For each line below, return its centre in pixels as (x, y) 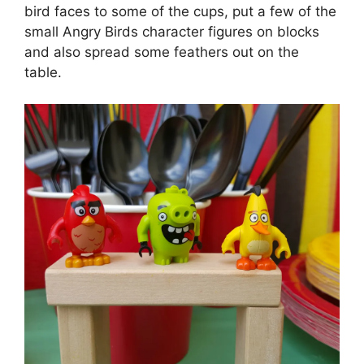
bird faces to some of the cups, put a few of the (180, 12)
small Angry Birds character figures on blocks (172, 32)
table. (43, 73)
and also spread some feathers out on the (162, 52)
